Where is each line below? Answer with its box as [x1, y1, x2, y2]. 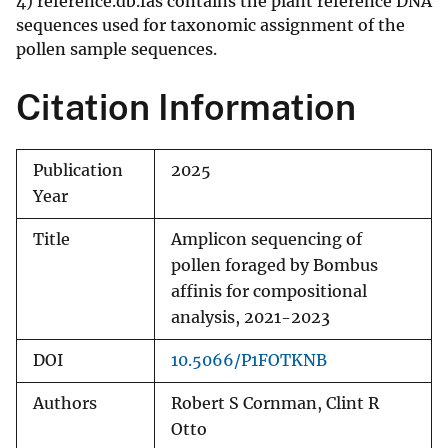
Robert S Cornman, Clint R [171, 394, 379, 414]
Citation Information [16, 86, 356, 129]
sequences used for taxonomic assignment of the [16, 15, 405, 36]
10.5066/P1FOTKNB [171, 351, 327, 371]
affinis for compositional [171, 282, 367, 302]
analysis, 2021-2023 [171, 308, 330, 328]
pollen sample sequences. [16, 39, 217, 60]
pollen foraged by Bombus [171, 256, 378, 276]
